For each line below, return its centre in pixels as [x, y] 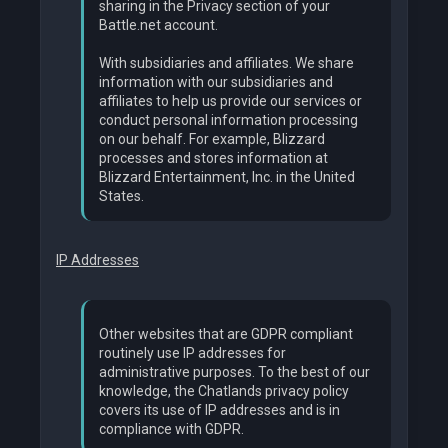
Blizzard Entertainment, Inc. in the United [227, 177]
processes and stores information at [213, 158]
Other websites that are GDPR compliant [226, 334]
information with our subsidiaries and [216, 82]
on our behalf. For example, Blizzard [212, 139]
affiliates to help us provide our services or [230, 101]
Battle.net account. [158, 25]
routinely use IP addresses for [192, 353]
